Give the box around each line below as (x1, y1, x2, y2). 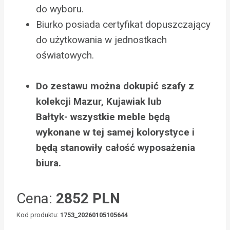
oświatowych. (36, 49, 94, 62)
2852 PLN (56, 190, 120, 207)
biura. (36, 157, 64, 169)
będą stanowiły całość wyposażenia (36, 142, 195, 154)
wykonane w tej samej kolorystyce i (36, 126, 195, 139)
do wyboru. (36, 3, 84, 15)
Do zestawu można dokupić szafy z (36, 80, 194, 92)
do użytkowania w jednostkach (36, 34, 167, 46)
